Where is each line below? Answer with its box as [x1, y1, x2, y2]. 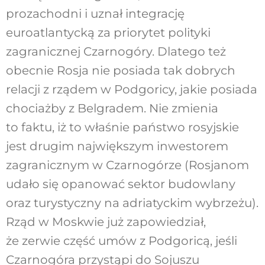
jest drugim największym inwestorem [5, 139, 228, 154]
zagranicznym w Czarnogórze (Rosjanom [5, 158, 249, 173]
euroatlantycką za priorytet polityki [5, 25, 211, 40]
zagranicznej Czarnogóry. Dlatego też [5, 44, 226, 59]
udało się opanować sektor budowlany [5, 177, 235, 192]
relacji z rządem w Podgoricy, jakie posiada [5, 82, 257, 97]
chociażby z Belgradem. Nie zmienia [5, 101, 218, 116]
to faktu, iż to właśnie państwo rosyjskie [5, 120, 239, 135]
